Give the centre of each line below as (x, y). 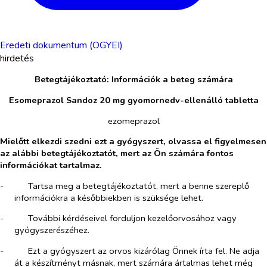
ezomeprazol (133, 121)
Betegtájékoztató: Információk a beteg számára (133, 80)
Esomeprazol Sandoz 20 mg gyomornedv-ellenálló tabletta (133, 100)
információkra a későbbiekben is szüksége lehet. (109, 198)
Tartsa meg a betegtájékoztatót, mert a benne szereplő (138, 186)
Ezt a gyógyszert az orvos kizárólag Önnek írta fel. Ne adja (143, 251)
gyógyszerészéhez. (52, 230)
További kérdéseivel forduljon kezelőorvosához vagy (132, 218)
